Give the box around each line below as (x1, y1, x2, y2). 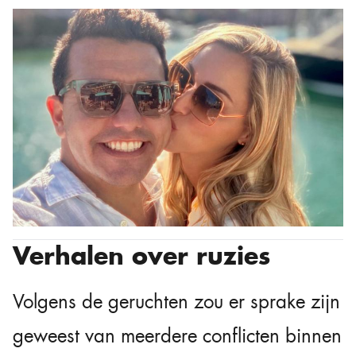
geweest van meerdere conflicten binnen (13, 323, 342, 350)
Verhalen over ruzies (13, 240, 270, 273)
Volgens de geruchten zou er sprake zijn (13, 289, 340, 315)
